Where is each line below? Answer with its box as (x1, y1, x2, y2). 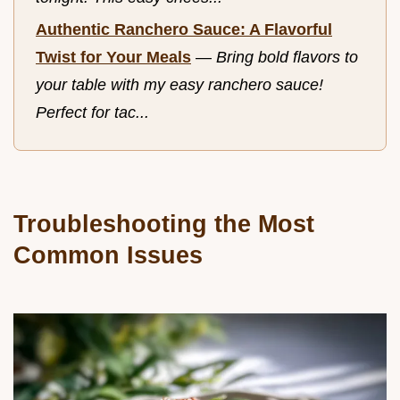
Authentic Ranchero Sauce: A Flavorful (36, 21, 332, 39)
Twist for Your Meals (36, 48, 191, 67)
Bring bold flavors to (216, 48, 358, 67)
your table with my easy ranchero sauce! (36, 76, 323, 95)
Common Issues (13, 240, 203, 269)
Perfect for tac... (36, 104, 149, 122)
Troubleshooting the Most (13, 209, 314, 237)
